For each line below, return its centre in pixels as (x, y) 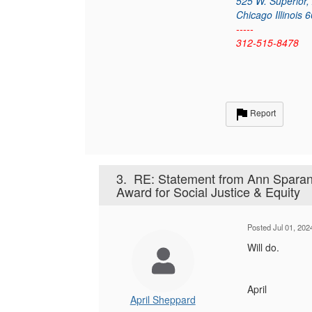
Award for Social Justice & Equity (208, 192)
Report (263, 113)
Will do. (264, 247)
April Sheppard (163, 299)
